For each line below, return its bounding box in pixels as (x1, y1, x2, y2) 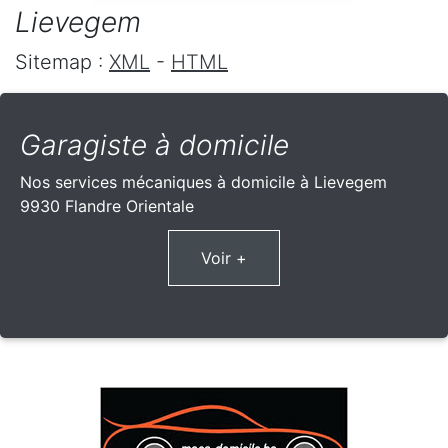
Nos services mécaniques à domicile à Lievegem (20, 172, 387, 193)
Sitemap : (15, 50, 109, 75)
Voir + (201, 248, 247, 269)
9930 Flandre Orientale (20, 196, 194, 217)
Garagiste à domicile (20, 128, 289, 163)
